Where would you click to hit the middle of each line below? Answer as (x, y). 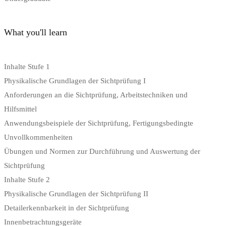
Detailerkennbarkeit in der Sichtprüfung (67, 208)
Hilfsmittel (20, 109)
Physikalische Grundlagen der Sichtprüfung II (76, 193)
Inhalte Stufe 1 (27, 66)
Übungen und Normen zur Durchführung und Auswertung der (102, 151)
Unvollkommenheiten (38, 137)
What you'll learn (36, 32)
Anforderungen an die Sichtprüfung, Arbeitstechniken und (96, 95)
